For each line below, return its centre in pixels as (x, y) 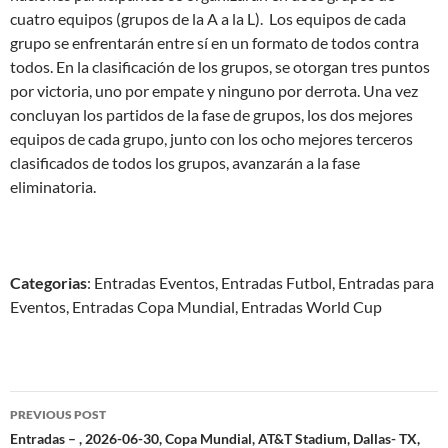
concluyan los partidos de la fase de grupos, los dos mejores (211, 114)
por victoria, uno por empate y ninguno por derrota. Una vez (214, 90)
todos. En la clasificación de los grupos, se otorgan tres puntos (220, 66)
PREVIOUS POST (58, 414)
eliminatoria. (53, 186)
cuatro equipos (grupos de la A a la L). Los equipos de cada (208, 18)
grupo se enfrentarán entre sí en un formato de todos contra (214, 42)
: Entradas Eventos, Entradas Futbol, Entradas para (260, 282)
